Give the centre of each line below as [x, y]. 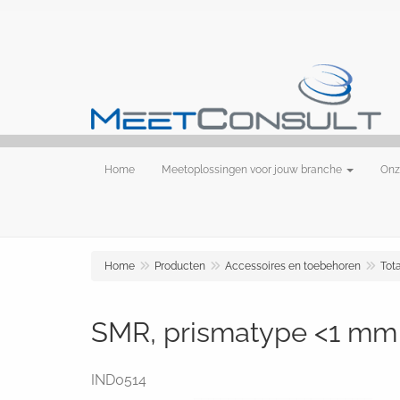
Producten [180, 266]
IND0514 [119, 380]
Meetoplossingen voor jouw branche [252, 170]
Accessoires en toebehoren [293, 266]
